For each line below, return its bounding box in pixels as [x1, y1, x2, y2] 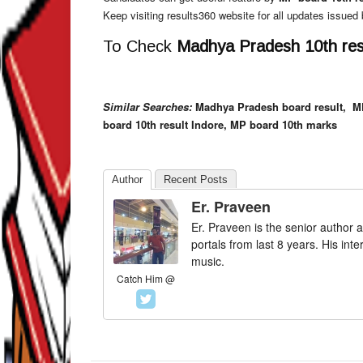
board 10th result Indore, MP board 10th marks [103, 117, 337, 132]
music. [191, 253, 224, 269]
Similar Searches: [103, 99, 192, 114]
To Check [103, 37, 177, 55]
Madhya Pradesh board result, [192, 99, 346, 114]
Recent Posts [164, 173, 228, 186]
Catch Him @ [117, 271, 175, 285]
